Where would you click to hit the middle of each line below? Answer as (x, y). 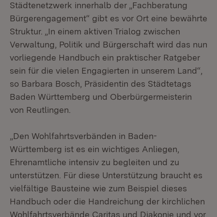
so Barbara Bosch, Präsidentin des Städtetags (101, 84)
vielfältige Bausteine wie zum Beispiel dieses (98, 188)
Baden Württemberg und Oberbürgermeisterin (101, 97)
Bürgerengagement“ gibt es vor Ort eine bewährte (108, 18)
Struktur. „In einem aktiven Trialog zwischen (95, 31)
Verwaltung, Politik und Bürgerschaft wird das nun (108, 44)
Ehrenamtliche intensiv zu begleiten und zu (94, 162)
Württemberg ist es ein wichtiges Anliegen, (94, 149)
